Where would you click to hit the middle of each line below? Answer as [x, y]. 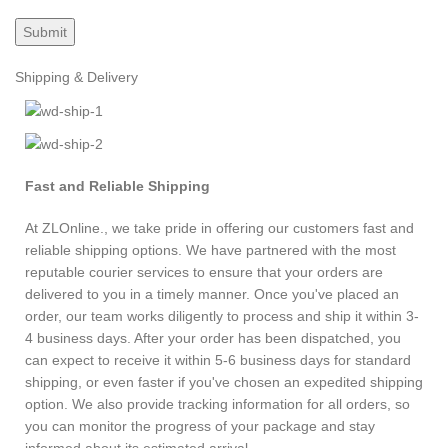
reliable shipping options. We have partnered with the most [210, 249]
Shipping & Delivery [76, 77]
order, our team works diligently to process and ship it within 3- [222, 315]
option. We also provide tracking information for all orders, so [217, 403]
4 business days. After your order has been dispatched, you [213, 337]
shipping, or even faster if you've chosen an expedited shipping [224, 381]
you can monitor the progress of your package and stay [200, 425]
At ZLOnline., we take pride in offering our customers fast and [219, 227]
